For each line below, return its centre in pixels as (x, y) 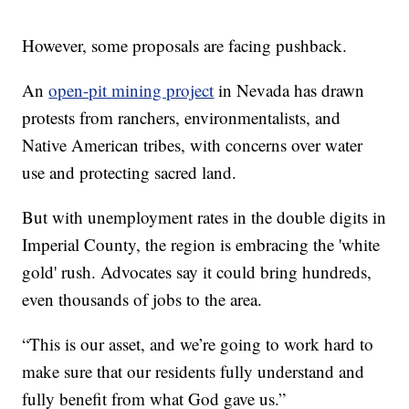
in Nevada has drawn (289, 89)
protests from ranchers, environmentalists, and (182, 117)
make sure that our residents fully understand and (194, 371)
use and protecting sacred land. (130, 172)
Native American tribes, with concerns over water (193, 144)
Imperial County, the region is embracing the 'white (201, 244)
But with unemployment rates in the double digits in (204, 216)
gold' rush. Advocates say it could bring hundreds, (197, 271)
